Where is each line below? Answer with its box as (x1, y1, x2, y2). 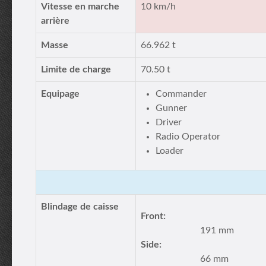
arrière (41, 16, 69, 26)
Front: (141, 211, 166, 221)
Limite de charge (41, 65, 111, 74)
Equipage (41, 89, 80, 99)
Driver (156, 118, 182, 127)
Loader (156, 146, 183, 156)
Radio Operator (156, 132, 220, 141)
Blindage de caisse (41, 202, 119, 211)
